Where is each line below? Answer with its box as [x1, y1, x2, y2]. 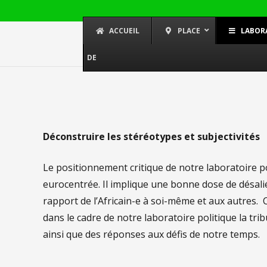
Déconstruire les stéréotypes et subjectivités [43, 130, 260, 144]
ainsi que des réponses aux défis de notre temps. [43, 228, 262, 241]
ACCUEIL [108, 25, 139, 36]
